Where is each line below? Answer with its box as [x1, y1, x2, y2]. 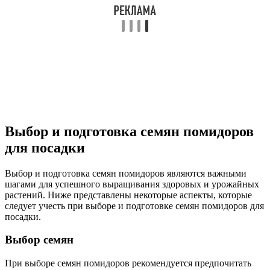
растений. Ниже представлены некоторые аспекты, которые [5, 189, 252, 200]
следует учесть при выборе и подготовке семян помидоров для [5, 200, 264, 211]
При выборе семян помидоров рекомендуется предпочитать [5, 258, 251, 269]
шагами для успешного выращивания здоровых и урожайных [5, 178, 259, 189]
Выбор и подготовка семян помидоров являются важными [5, 168, 246, 178]
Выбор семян [5, 233, 74, 246]
